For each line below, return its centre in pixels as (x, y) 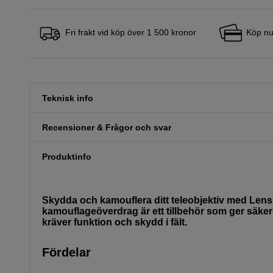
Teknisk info (68, 98)
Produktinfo (67, 156)
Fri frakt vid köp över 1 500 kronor (130, 32)
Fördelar (66, 253)
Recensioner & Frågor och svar (107, 128)
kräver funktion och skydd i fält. (115, 222)
